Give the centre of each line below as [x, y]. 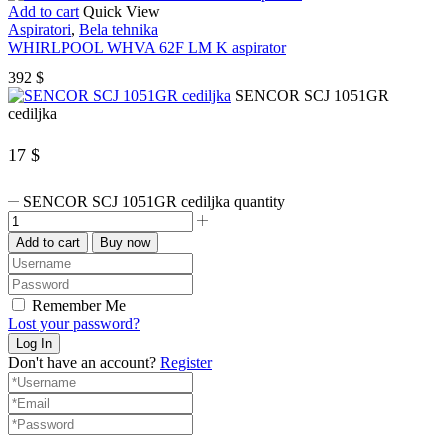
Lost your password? [74, 323]
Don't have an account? [84, 362]
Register [186, 362]
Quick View [121, 12]
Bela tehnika [118, 30]
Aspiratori [39, 30]
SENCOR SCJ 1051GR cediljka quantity [154, 201]
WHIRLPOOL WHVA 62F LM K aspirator [147, 48]
